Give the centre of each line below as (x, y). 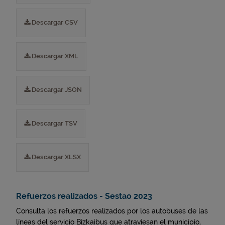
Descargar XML (54, 56)
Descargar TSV (54, 123)
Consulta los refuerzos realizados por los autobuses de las (112, 211)
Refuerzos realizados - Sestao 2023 (84, 196)
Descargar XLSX (55, 157)
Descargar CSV (54, 22)
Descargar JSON (56, 90)
